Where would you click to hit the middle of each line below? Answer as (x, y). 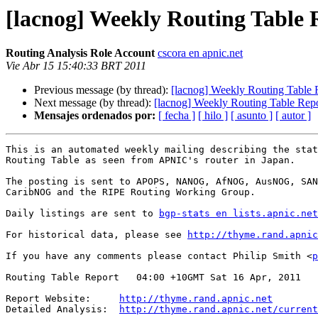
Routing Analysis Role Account (80, 53)
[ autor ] (293, 116)
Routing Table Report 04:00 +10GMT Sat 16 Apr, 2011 (153, 278)
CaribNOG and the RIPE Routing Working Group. (131, 192)
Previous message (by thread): (103, 90)
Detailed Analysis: (62, 309)
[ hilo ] (213, 116)
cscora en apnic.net (200, 53)
